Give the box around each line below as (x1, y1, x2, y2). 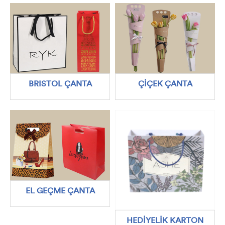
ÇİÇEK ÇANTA (138, 80, 192, 89)
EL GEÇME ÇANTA (25, 187, 95, 196)
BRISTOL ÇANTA (28, 80, 92, 89)
